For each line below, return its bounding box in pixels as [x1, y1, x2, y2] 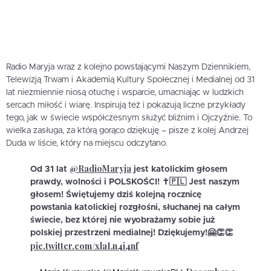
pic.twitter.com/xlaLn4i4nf [30, 240, 139, 252]
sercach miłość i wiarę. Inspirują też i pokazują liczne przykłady [6, 100, 246, 109]
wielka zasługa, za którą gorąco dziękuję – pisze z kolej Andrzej [6, 126, 249, 135]
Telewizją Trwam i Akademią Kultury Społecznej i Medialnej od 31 [6, 75, 255, 84]
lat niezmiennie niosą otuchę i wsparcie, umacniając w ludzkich [6, 88, 244, 97]
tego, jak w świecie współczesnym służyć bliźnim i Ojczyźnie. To [6, 113, 252, 122]
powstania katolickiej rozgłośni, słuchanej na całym [30, 203, 240, 212]
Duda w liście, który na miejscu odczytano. [6, 139, 168, 148]
